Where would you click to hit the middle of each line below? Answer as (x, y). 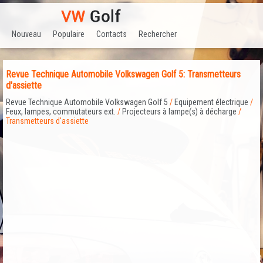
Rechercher (158, 34)
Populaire (69, 34)
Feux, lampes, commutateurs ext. (61, 112)
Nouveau (26, 34)
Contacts (112, 34)
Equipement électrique (211, 102)
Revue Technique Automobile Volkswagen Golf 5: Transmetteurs (123, 75)
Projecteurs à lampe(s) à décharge (179, 112)
